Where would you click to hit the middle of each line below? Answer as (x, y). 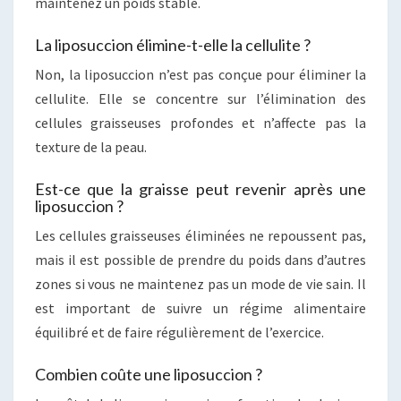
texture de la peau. (91, 146)
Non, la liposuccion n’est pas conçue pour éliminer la (200, 74)
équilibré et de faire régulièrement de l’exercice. (179, 332)
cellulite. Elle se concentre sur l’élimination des (200, 98)
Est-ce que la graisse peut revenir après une (200, 188)
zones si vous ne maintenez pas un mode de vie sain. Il (200, 283)
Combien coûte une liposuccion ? (149, 374)
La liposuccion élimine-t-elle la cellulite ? (173, 44)
